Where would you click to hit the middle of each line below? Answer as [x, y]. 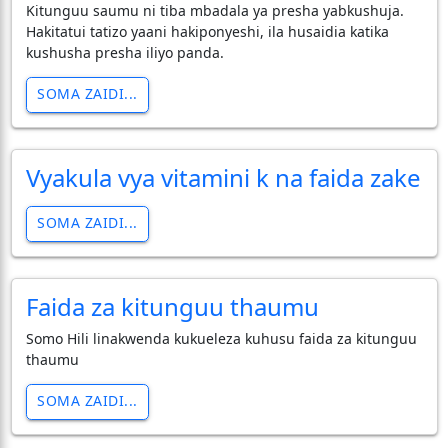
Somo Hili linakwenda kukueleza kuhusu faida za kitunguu [221, 338]
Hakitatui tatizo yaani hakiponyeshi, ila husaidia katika [207, 31]
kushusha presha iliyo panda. [124, 52]
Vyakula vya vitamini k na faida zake [223, 177]
